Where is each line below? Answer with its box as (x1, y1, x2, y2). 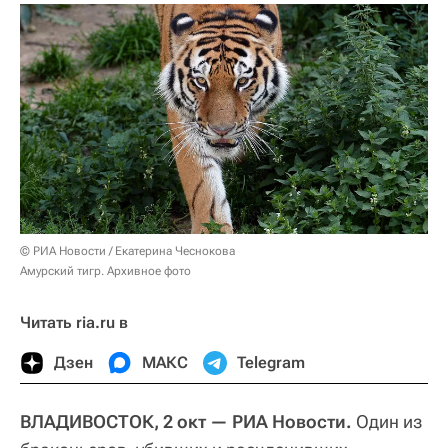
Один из (352, 410, 423, 432)
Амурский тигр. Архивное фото (20, 263, 191, 278)
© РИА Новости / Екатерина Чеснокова (20, 243, 235, 258)
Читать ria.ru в (20, 312, 128, 332)
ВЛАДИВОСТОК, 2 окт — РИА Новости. (20, 410, 352, 432)
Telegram (237, 352, 305, 372)
